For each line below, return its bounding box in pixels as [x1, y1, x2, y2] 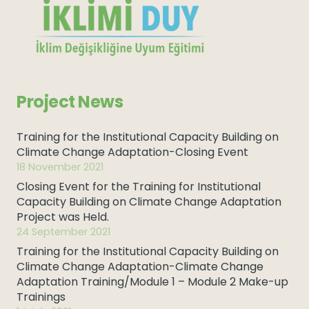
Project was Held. [17, 209, 109, 225]
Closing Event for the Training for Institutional [17, 179, 261, 195]
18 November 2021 [17, 160, 103, 174]
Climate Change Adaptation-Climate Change [17, 259, 263, 275]
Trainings [17, 289, 66, 305]
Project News [17, 90, 123, 113]
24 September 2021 [17, 225, 110, 239]
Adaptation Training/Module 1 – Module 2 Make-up [17, 274, 288, 290]
